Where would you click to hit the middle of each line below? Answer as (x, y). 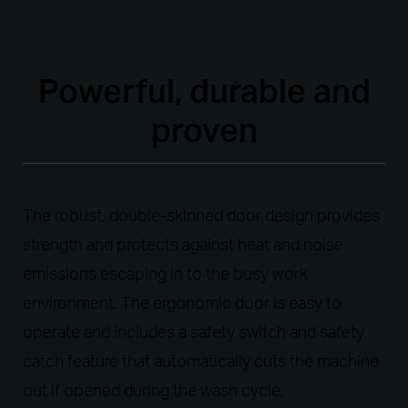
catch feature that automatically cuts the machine (201, 361)
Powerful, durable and (204, 91)
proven (204, 130)
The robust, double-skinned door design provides (201, 215)
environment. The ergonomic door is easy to (182, 303)
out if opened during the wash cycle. (153, 390)
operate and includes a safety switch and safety (194, 332)
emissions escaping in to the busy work (165, 274)
